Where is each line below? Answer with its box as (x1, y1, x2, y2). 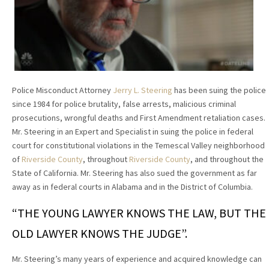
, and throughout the (190, 154, 264, 165)
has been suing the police (172, 85, 266, 96)
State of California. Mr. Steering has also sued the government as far (12, 168, 257, 179)
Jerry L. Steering (113, 85, 172, 96)
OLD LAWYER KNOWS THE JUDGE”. (12, 226, 187, 241)
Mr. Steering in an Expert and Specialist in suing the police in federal (12, 126, 253, 138)
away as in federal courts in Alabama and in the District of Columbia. (12, 181, 253, 193)
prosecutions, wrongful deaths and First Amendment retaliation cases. (12, 112, 265, 124)
